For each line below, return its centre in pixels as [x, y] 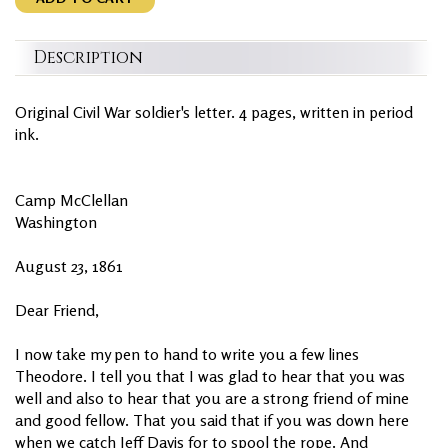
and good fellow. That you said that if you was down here [212, 419]
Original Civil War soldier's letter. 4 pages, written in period [214, 111]
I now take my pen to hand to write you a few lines [187, 353]
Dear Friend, [57, 309]
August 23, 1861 [69, 265]
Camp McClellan [71, 199]
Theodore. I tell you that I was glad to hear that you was [210, 375]
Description [88, 57]
